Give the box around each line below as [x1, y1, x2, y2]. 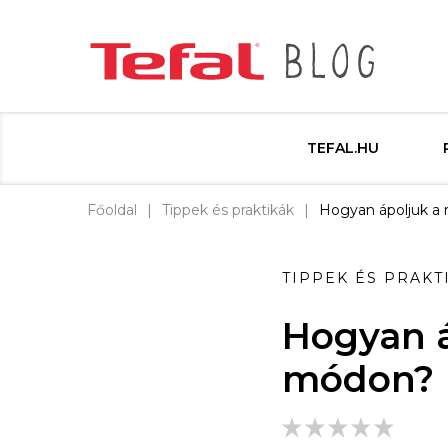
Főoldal [87, 201, 137, 219]
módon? [282, 357, 434, 401]
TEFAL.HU [307, 139, 379, 157]
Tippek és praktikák [162, 201, 294, 219]
